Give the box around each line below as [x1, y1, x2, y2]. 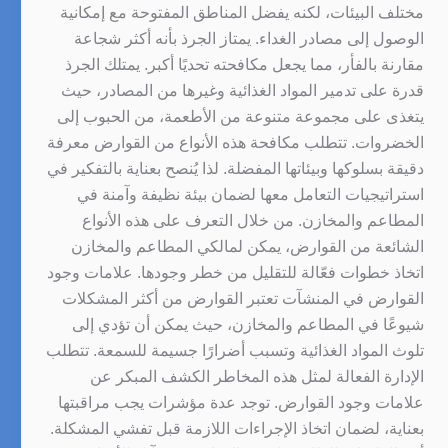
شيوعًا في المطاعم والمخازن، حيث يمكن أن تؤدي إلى [72, 315, 424, 333]
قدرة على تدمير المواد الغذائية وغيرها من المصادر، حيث [61, 81, 424, 99]
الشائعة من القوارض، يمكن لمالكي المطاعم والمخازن [71, 237, 424, 255]
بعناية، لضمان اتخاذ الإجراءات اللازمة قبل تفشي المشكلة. [50, 419, 424, 437]
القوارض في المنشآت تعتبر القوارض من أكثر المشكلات [62, 289, 424, 307]
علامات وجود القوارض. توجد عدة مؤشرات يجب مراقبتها [58, 393, 424, 411]
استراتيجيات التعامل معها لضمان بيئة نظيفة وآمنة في [77, 185, 424, 203]
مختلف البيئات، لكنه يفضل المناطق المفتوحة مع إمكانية [60, 3, 424, 21]
